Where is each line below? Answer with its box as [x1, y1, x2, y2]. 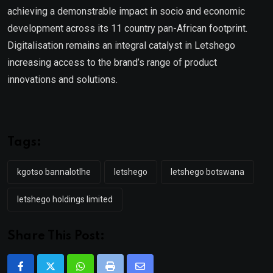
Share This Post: [7, 230, 105, 243]
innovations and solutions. [7, 73, 120, 85]
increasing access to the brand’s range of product [7, 56, 217, 68]
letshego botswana [171, 166, 244, 177]
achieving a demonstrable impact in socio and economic [7, 5, 245, 17]
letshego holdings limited [17, 194, 113, 204]
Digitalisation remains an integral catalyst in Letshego [7, 39, 235, 51]
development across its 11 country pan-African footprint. [7, 22, 250, 34]
